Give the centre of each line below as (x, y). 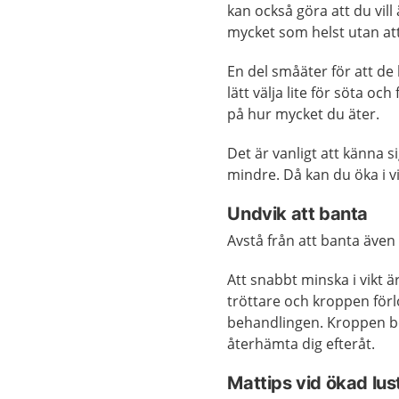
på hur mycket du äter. (304, 114)
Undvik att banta (297, 213)
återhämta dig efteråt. (301, 343)
